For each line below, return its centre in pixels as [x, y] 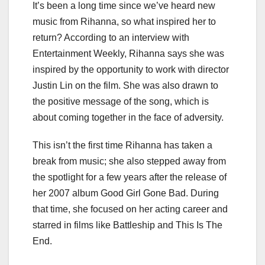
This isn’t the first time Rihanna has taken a [122, 145]
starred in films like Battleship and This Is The [127, 225]
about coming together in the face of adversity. [128, 117]
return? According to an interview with [111, 37]
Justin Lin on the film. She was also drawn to [125, 85]
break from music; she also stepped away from [129, 161]
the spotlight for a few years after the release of [130, 177]
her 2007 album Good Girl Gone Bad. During [126, 193]
